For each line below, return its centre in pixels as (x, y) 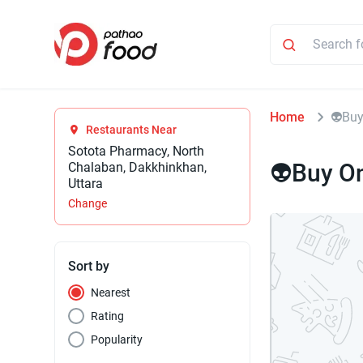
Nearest (111, 293)
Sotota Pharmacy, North (137, 152)
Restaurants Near (132, 130)
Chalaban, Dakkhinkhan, (138, 168)
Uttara (86, 184)
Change (88, 204)
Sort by (89, 267)
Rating (108, 316)
